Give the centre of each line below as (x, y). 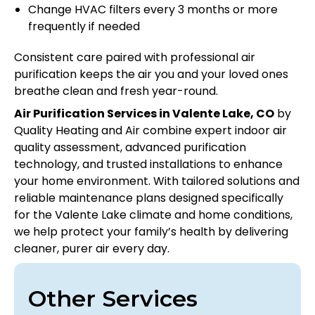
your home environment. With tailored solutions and (157, 181)
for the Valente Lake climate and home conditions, (153, 215)
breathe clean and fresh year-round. (116, 91)
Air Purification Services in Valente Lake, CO (144, 114)
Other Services (113, 299)
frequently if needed (84, 27)
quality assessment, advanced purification (130, 148)
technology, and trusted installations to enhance (148, 165)
